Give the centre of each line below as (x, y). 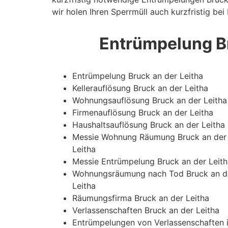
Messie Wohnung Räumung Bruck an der (149, 137)
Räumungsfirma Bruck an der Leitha (141, 198)
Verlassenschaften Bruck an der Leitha (146, 210)
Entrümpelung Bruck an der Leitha (138, 76)
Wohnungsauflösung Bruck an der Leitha (150, 100)
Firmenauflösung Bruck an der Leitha (143, 112)
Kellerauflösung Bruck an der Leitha (140, 88)
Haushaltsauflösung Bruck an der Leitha (149, 124)
